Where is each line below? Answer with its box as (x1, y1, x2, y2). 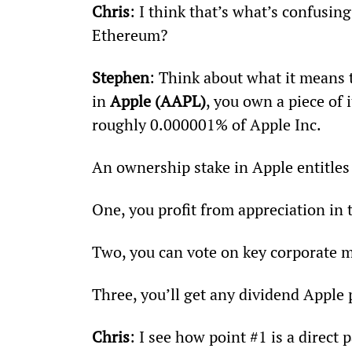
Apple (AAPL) (109, 90, 206, 112)
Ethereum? (91, 24, 167, 46)
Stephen (91, 66, 149, 88)
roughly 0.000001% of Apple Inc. (91, 113, 321, 135)
